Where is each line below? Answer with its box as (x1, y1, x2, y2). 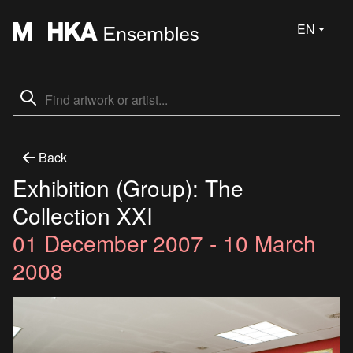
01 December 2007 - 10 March (13, 227, 316, 258)
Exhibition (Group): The (13, 172, 243, 203)
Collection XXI (13, 199, 153, 231)
